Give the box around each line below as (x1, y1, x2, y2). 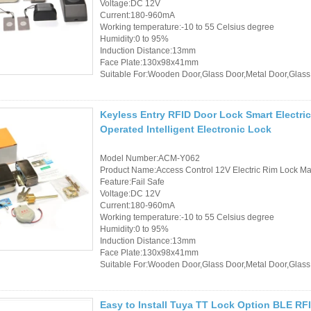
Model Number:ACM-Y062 (100, 153, 200, 163)
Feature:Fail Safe (100, 176, 165, 187)
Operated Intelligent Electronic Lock (100, 123, 271, 135)
